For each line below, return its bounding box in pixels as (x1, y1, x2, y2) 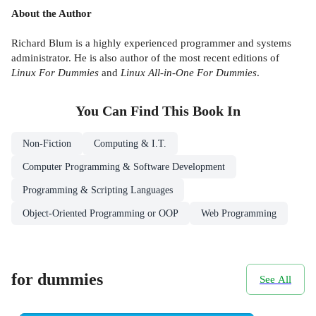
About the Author (11, 7, 92, 20)
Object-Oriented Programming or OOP (23, 207, 178, 219)
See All (260, 273, 291, 285)
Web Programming (201, 207, 276, 219)
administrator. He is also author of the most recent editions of (11, 51, 279, 64)
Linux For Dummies (11, 66, 99, 79)
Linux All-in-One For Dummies (121, 66, 257, 79)
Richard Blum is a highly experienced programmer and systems (11, 37, 291, 49)
